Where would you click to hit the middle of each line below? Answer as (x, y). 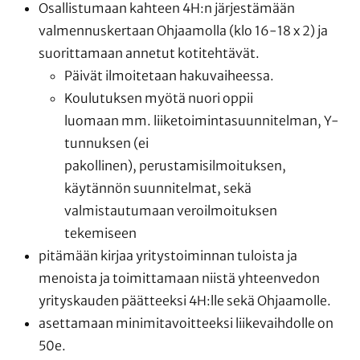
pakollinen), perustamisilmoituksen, (175, 165)
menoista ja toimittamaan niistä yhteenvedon (179, 278)
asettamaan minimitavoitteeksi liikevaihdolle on (186, 323)
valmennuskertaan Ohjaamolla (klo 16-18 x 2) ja (183, 30)
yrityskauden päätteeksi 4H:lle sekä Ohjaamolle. (186, 300)
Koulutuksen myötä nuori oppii (159, 98)
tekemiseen (100, 233)
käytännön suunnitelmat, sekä (158, 188)
